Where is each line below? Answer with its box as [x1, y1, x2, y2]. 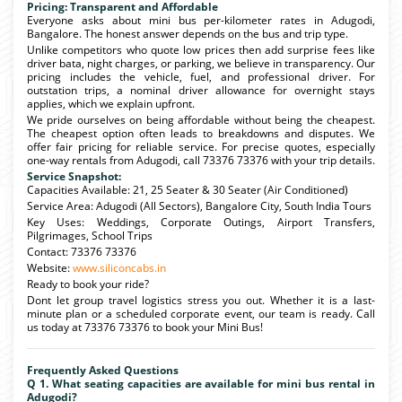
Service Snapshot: [27, 168, 121, 184]
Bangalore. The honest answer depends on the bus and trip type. [27, 25, 348, 41]
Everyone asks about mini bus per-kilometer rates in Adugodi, [27, 12, 375, 28]
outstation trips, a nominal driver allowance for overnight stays [27, 82, 375, 98]
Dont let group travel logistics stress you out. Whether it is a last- [27, 292, 375, 308]
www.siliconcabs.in [73, 259, 166, 275]
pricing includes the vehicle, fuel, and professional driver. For [27, 68, 375, 84]
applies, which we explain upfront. [27, 95, 195, 111]
